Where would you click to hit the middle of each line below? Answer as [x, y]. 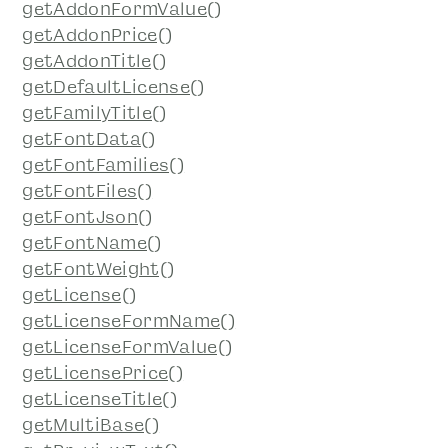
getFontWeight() [98, 268]
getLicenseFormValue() [127, 346]
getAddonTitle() [94, 60]
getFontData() [89, 138]
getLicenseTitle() [100, 398]
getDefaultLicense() [113, 86]
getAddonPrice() [97, 34]
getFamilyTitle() [94, 112]
